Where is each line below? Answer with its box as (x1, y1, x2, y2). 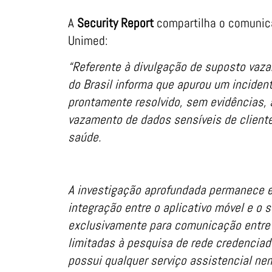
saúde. (68, 129, 101, 146)
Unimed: (68, 32, 108, 49)
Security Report (77, 14, 154, 31)
